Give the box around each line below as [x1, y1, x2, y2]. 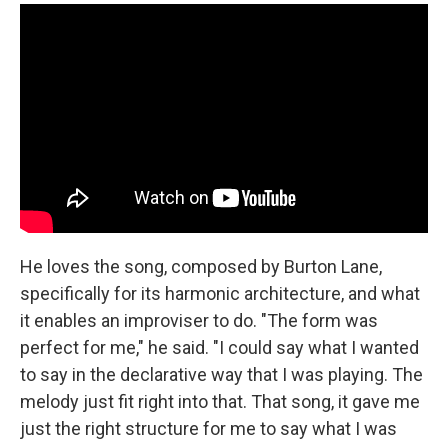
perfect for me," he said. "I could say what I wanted [20, 337, 419, 359]
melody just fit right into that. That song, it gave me [20, 391, 420, 413]
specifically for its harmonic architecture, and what [20, 283, 420, 305]
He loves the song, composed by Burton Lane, [20, 256, 382, 278]
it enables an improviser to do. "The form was [20, 310, 378, 332]
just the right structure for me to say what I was [20, 418, 397, 440]
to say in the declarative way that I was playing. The [20, 364, 423, 386]
